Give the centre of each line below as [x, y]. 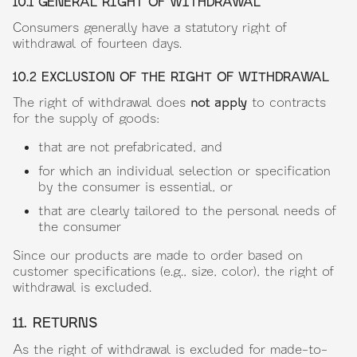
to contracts [286, 102]
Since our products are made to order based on [158, 255]
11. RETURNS [55, 322]
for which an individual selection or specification [184, 170]
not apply [219, 102]
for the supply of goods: [86, 118]
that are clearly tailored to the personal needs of [187, 210]
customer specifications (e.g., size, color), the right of [173, 271]
